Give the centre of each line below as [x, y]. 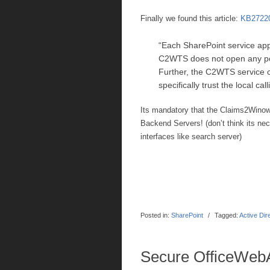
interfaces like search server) [191, 137]
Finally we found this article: [190, 18]
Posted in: [155, 215]
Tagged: [226, 215]
